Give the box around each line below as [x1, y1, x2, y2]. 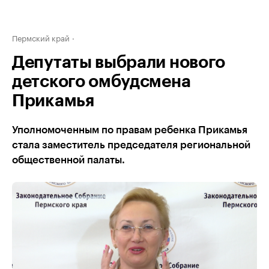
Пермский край [12, 31, 70, 43]
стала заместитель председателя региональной [12, 140, 250, 150]
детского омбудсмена [12, 73, 191, 90]
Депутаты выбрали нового [12, 54, 226, 71]
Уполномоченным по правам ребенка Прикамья [12, 125, 247, 135]
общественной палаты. [12, 155, 125, 165]
